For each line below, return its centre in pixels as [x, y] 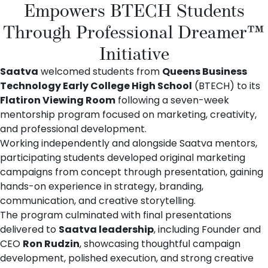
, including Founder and [207, 229]
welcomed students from [100, 71]
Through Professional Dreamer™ [134, 32]
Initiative [134, 54]
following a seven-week [172, 100]
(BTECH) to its [226, 86]
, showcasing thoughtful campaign [160, 244]
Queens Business [205, 71]
